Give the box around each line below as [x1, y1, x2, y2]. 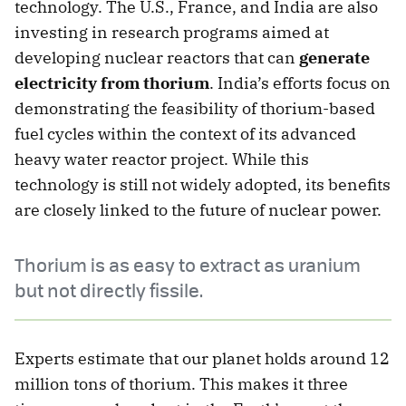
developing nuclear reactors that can [14, 47, 299, 69]
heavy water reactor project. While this [14, 149, 309, 170]
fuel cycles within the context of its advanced [14, 123, 356, 145]
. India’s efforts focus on [209, 72, 391, 94]
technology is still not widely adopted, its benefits [14, 174, 391, 196]
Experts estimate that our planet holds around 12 [14, 348, 390, 370]
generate [299, 47, 370, 69]
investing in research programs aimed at [14, 22, 329, 43]
